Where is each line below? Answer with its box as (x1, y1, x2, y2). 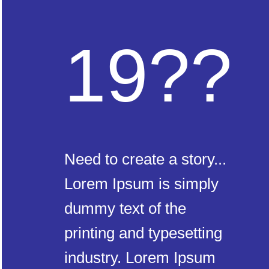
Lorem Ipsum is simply (64, 175, 219, 193)
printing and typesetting (64, 224, 222, 242)
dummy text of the (64, 199, 186, 217)
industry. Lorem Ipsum (64, 249, 216, 267)
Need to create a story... (64, 150, 226, 168)
